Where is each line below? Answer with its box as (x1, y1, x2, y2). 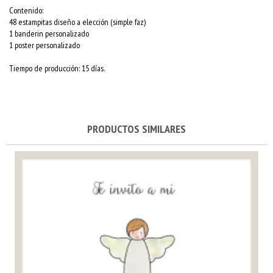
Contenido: (9, 4, 43, 16)
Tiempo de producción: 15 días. (9, 62, 105, 74)
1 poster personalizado (9, 39, 80, 51)
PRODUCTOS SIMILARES (87, 121, 186, 136)
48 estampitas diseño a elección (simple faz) (9, 16, 146, 27)
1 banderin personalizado (9, 27, 89, 39)
